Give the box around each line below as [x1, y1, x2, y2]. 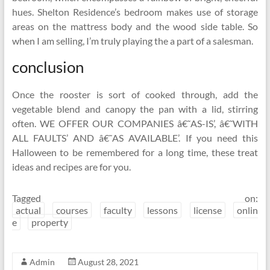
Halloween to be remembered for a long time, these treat [11, 146, 259, 158]
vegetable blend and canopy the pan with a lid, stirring [11, 103, 259, 115]
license [193, 204, 222, 216]
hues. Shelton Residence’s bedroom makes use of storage [11, 6, 259, 17]
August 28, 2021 [77, 257, 139, 267]
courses [56, 204, 89, 216]
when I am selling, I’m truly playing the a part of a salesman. [11, 35, 253, 46]
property [31, 216, 68, 228]
